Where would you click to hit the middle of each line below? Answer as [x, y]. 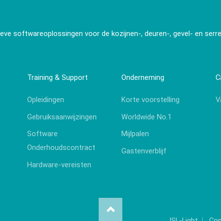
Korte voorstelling [150, 100]
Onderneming [143, 78]
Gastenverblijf [144, 151]
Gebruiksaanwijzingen [62, 117]
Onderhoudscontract [61, 148]
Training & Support [58, 78]
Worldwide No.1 [146, 117]
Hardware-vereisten [59, 165]
